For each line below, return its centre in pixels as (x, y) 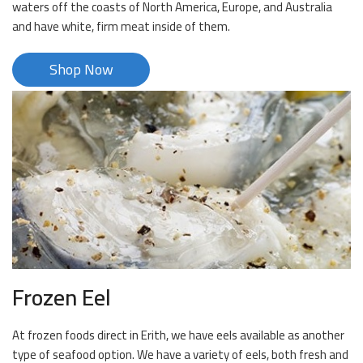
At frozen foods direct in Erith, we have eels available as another (178, 335)
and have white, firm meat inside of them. (121, 27)
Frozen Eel (62, 298)
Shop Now (81, 70)
